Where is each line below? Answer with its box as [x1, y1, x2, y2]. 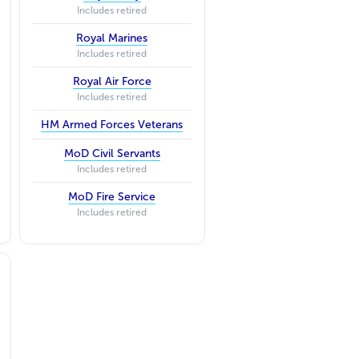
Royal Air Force [72, 74, 151, 88]
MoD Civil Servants [63, 146, 160, 160]
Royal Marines [76, 30, 148, 45]
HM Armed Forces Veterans [41, 117, 184, 131]
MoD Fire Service [68, 189, 156, 204]
